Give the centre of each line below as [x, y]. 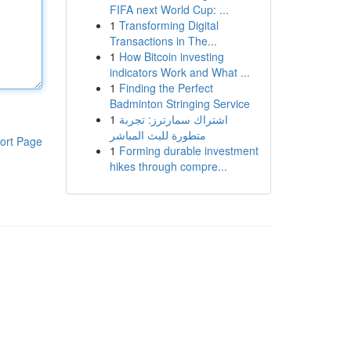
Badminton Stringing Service [179, 103]
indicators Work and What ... [179, 72]
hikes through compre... [168, 166]
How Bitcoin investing [171, 56]
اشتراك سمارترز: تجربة [173, 119]
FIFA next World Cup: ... [169, 9]
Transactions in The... [163, 41]
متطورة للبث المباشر [157, 135]
